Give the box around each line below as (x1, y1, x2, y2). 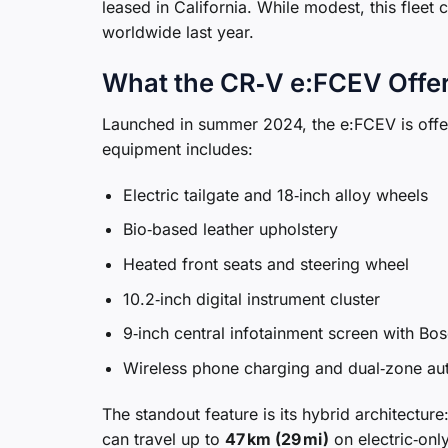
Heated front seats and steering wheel (122, 254, 409, 275)
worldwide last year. (102, 22, 254, 43)
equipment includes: (102, 139, 253, 160)
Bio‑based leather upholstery (122, 219, 338, 240)
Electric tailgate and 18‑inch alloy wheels (122, 184, 428, 205)
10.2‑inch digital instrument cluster (122, 288, 380, 309)
